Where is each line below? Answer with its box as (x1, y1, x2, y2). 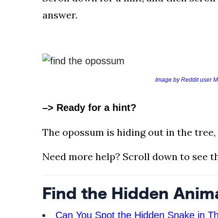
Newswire (10, 156, 44, 164)
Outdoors (10, 144, 41, 152)
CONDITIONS (16, 12, 67, 21)
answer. (42, 9, 77, 21)
